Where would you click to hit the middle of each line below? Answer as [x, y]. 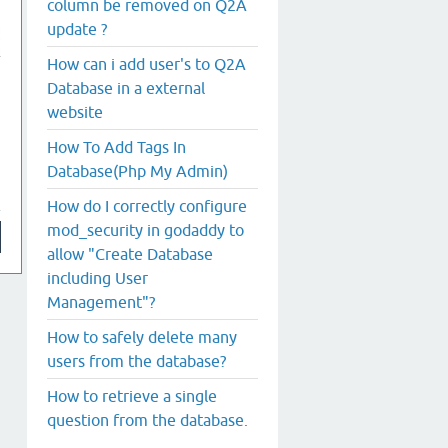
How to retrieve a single [132, 395]
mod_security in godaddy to [145, 229]
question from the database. [147, 419]
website [75, 111]
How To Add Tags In [116, 146]
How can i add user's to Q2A [146, 63]
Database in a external [126, 87]
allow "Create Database [130, 253]
